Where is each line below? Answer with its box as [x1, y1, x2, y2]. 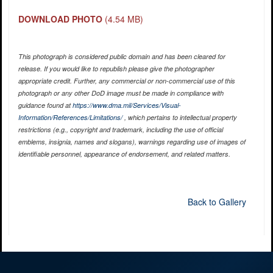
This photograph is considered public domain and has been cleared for [18, 52, 225, 62]
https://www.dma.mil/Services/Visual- [72, 101, 181, 110]
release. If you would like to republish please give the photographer [18, 64, 214, 74]
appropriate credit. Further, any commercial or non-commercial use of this [18, 76, 235, 86]
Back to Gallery [187, 196, 246, 208]
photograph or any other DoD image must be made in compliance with [18, 88, 224, 98]
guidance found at [18, 101, 73, 110]
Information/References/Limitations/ [18, 113, 122, 122]
